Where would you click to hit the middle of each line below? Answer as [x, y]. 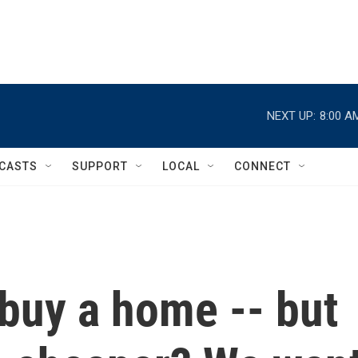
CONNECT [263, 166]
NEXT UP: [291, 115]
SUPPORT [100, 166]
